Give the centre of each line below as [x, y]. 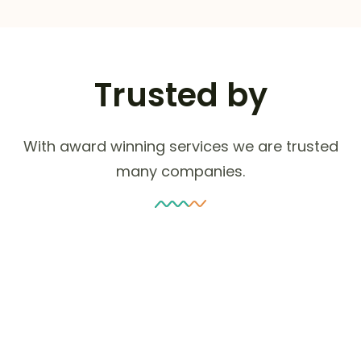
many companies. [180, 172]
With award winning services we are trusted [180, 147]
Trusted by [180, 95]
